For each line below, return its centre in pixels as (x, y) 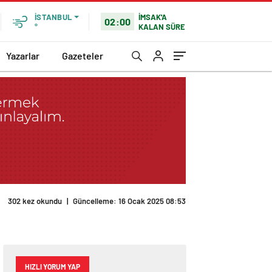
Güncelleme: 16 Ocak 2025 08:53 (129, 201)
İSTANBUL (53, 17)
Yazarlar (23, 55)
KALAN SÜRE (162, 26)
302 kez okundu (35, 201)
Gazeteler (83, 55)
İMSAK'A (153, 17)
